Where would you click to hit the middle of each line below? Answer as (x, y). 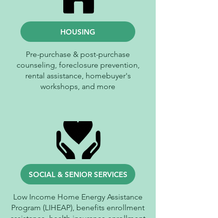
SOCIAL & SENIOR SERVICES (78, 174)
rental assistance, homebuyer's (78, 76)
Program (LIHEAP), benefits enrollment (78, 208)
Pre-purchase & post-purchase (78, 54)
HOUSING (78, 32)
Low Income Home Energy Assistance (78, 197)
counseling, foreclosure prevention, (78, 65)
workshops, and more (78, 86)
